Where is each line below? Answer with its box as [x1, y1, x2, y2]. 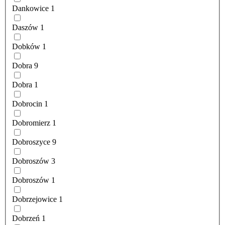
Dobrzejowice [12, 195, 57, 204]
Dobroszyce [12, 138, 50, 147]
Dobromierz [12, 119, 50, 128]
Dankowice [12, 4, 49, 13]
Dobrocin [12, 99, 42, 108]
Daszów [12, 23, 38, 32]
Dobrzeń [12, 214, 40, 223]
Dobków [12, 42, 40, 51]
